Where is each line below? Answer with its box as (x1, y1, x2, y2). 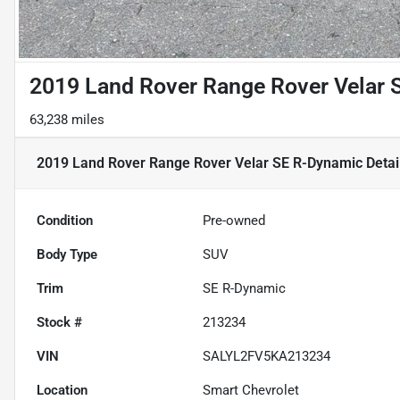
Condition (37, 212, 93, 229)
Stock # (37, 314, 82, 331)
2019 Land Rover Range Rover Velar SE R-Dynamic (37, 154, 362, 172)
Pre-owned (203, 212, 266, 229)
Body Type (37, 246, 97, 263)
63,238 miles (29, 112, 104, 129)
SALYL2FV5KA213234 (203, 348, 331, 365)
